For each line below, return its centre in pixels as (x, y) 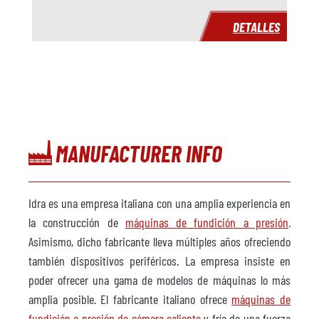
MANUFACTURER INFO (139, 153)
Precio (42, 56)
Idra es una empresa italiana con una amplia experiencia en (159, 203)
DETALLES (256, 26)
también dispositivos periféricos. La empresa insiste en (159, 260)
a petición (195, 56)
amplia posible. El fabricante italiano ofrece (130, 299)
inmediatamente (210, 29)
